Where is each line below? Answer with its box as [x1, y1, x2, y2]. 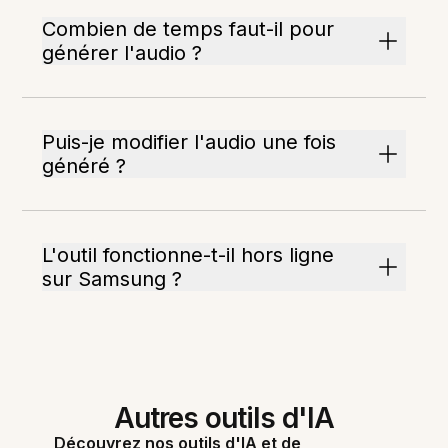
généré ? [42, 154, 127, 178]
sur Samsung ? [42, 267, 183, 291]
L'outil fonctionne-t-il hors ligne [42, 243, 335, 267]
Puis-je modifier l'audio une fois [42, 130, 337, 154]
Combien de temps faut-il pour [42, 17, 335, 41]
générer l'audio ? [42, 41, 203, 65]
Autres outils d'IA [113, 401, 335, 435]
